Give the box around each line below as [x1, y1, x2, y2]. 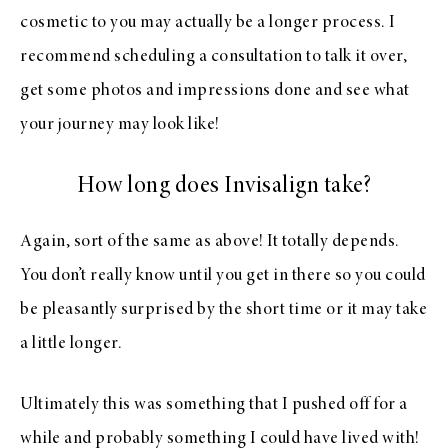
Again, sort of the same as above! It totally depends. [20, 233, 400, 252]
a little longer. [20, 335, 122, 354]
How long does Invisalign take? [77, 175, 371, 200]
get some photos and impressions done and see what [20, 82, 410, 101]
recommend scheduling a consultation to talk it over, [20, 48, 407, 67]
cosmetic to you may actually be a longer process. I [20, 14, 396, 33]
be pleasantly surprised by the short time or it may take [20, 301, 427, 320]
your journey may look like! [20, 116, 220, 135]
